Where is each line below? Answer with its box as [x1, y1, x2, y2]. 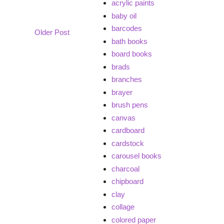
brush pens [111, 100, 148, 109]
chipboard [111, 177, 143, 186]
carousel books [111, 151, 161, 160]
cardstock [111, 138, 144, 147]
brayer [111, 87, 132, 96]
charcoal [111, 164, 139, 173]
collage [111, 202, 134, 211]
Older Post [34, 28, 69, 37]
